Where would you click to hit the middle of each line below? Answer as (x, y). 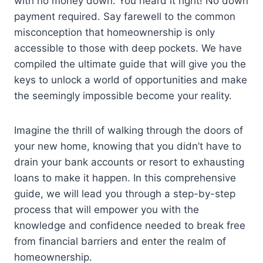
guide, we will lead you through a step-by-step (125, 194)
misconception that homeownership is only (114, 33)
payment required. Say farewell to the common (125, 17)
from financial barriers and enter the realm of (120, 242)
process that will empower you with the (107, 210)
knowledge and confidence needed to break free (130, 226)
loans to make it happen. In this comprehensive (125, 178)
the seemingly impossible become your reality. (123, 96)
